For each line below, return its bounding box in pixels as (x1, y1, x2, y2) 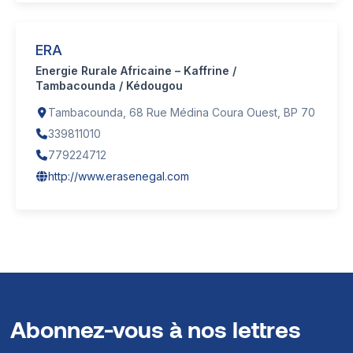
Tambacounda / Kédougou (35, 78, 183, 92)
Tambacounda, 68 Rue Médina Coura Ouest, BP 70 (48, 105, 315, 119)
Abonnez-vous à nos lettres (10, 314, 302, 343)
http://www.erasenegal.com (48, 169, 189, 183)
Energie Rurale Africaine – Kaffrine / (35, 63, 236, 77)
